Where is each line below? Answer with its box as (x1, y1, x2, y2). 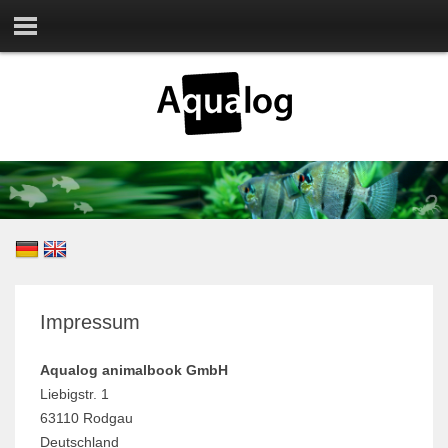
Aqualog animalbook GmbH (40, 362, 228, 379)
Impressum (40, 311, 140, 334)
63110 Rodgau (40, 410, 133, 427)
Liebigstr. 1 (40, 386, 109, 403)
